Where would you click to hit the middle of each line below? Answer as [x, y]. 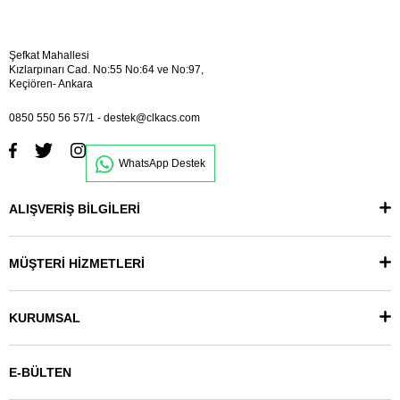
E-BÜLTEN [40, 373]
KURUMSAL [45, 318]
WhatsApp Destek [162, 164]
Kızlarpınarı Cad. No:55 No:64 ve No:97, [106, 70]
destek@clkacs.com [152, 118]
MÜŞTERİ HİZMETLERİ [77, 264]
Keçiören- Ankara [51, 84]
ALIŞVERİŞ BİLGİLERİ [75, 209]
